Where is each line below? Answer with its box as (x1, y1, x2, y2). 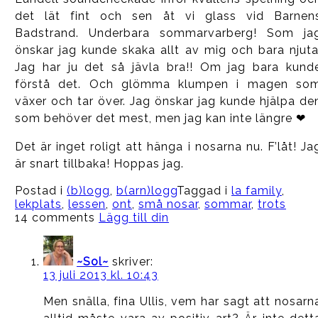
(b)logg (66, 183, 110, 197)
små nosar (138, 197, 198, 211)
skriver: (111, 254, 153, 268)
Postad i (14, 183, 67, 197)
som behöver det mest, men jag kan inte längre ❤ (14, 111, 306, 125)
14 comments (14, 210, 99, 224)
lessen (67, 197, 106, 211)
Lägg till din (98, 210, 169, 224)
